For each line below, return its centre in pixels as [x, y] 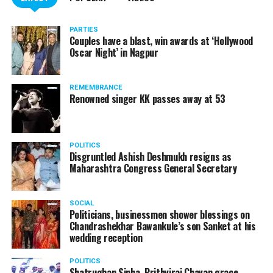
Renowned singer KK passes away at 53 [147, 99]
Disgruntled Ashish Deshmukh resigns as [150, 157]
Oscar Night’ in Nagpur [114, 52]
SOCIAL [81, 203]
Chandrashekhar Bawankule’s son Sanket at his [162, 226]
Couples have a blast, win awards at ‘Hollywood [161, 41]
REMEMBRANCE [96, 87]
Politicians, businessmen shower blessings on [159, 214]
